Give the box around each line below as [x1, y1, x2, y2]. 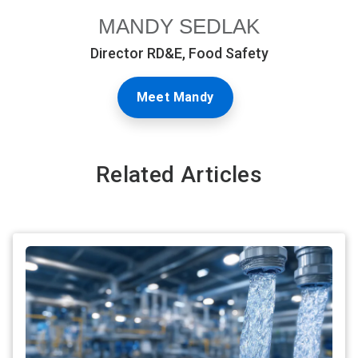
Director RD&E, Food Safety [89, 45, 268, 62]
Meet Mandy [136, 89, 214, 105]
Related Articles [95, 161, 263, 188]
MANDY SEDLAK [98, 14, 260, 38]
